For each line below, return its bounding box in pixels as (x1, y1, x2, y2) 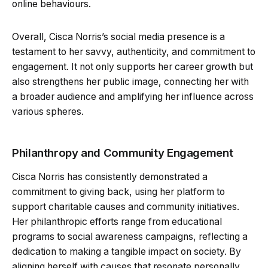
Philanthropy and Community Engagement (12, 145, 233, 160)
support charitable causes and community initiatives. (12, 200, 239, 212)
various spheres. (12, 105, 84, 117)
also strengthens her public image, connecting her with (12, 75, 249, 87)
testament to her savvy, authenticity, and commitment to (12, 45, 255, 57)
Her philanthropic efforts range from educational (12, 215, 222, 227)
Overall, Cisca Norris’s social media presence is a (12, 31, 225, 42)
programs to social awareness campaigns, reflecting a (12, 230, 248, 242)
